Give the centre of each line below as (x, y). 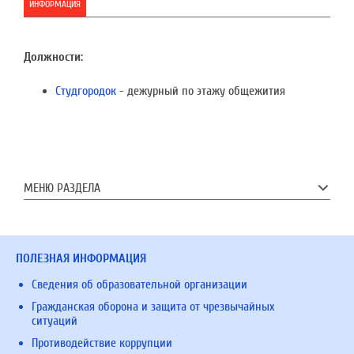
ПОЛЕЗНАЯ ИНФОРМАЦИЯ (81, 258)
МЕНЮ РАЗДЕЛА (62, 188)
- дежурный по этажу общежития (201, 90)
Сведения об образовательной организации (139, 284)
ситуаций (55, 320)
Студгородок (86, 90)
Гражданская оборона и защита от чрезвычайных (153, 306)
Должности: (53, 57)
